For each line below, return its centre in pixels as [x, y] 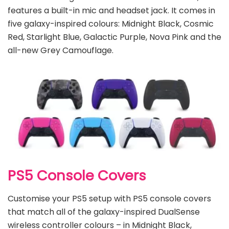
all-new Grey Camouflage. [61, 50]
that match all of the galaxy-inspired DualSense [104, 212]
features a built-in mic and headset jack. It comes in [111, 10]
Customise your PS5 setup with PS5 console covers [109, 198]
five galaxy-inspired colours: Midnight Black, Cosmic [111, 24]
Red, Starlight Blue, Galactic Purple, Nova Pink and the [114, 37]
